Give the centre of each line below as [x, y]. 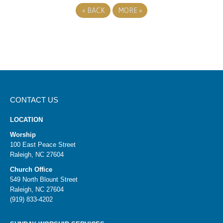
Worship [23, 135]
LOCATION [26, 120]
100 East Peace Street [43, 145]
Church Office [31, 169]
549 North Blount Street [44, 179]
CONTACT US [34, 100]
